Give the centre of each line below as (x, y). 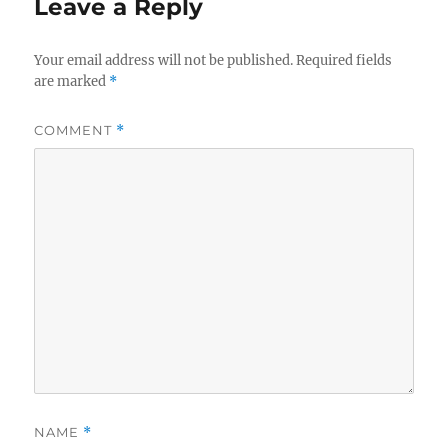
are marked (72, 82)
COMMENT (75, 130)
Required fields (344, 61)
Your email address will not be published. (164, 61)
